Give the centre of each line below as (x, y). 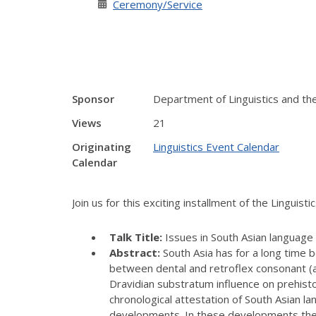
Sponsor (93, 99)
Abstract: (134, 252)
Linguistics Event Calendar (216, 147)
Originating (102, 147)
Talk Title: (135, 237)
